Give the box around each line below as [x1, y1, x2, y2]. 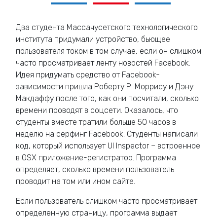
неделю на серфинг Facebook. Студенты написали [16, 129, 198, 139]
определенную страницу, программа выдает [16, 208, 177, 218]
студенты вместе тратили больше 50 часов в [16, 117, 176, 127]
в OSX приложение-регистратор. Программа [16, 153, 176, 162]
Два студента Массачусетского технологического [16, 23, 198, 32]
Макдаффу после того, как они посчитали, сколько [16, 94, 199, 103]
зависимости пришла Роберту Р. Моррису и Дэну [16, 82, 193, 91]
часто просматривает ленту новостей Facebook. [16, 58, 190, 68]
